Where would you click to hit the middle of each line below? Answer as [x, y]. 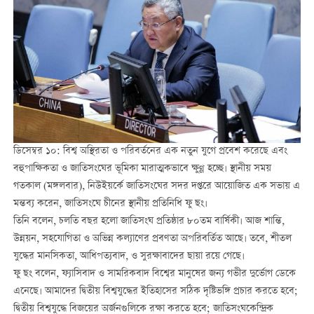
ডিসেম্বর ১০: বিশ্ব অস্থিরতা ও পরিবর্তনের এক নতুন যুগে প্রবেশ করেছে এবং [150, 151]
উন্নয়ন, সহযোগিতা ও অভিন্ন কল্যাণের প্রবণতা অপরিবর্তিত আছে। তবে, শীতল [152, 239]
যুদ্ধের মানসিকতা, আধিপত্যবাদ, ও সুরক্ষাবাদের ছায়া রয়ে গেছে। [129, 256]
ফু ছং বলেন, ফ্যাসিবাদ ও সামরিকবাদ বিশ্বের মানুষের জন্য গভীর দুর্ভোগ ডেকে [154, 274]
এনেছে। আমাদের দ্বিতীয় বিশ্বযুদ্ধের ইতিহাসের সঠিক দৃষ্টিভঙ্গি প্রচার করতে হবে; [155, 291]
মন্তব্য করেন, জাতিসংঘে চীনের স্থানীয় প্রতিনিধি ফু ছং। [110, 204]
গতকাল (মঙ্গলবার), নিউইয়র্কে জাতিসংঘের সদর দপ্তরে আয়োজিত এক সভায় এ [156, 186]
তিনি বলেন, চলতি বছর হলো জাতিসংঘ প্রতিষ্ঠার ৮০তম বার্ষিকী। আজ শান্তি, [149, 221]
